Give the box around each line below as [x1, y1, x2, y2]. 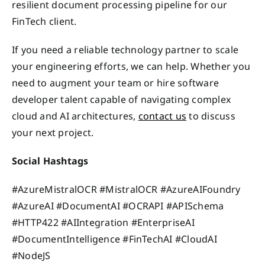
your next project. [12, 125, 94, 139]
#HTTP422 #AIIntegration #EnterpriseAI [12, 215, 195, 229]
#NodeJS [12, 248, 51, 262]
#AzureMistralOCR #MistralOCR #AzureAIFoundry [12, 182, 241, 196]
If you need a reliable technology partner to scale [12, 43, 238, 56]
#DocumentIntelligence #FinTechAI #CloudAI [12, 232, 217, 245]
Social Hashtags [12, 154, 89, 167]
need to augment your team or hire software [12, 76, 219, 89]
